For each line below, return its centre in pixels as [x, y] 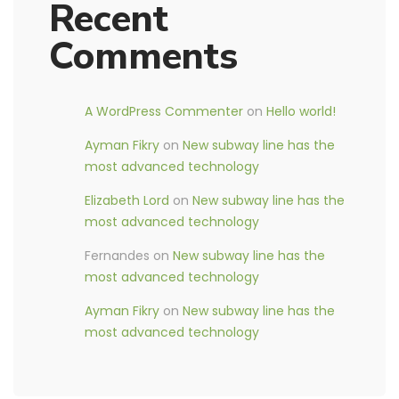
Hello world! [301, 111]
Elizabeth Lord [127, 200]
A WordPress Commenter [164, 111]
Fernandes [117, 256]
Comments [143, 57]
